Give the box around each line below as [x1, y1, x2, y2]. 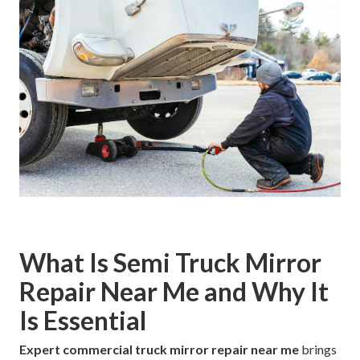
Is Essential [19, 304, 146, 336]
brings [299, 341, 337, 357]
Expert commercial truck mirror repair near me [19, 341, 299, 357]
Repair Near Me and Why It [19, 275, 329, 307]
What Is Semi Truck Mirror [19, 246, 321, 278]
